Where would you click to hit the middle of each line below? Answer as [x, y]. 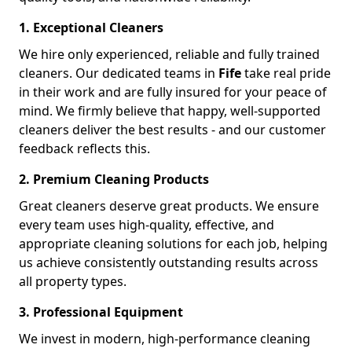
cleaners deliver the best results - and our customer [172, 130]
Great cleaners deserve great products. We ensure [169, 206]
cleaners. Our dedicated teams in [119, 73]
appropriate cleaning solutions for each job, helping [173, 244]
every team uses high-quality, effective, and [147, 225]
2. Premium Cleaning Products [114, 179]
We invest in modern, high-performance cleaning [165, 339]
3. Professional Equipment [101, 312]
